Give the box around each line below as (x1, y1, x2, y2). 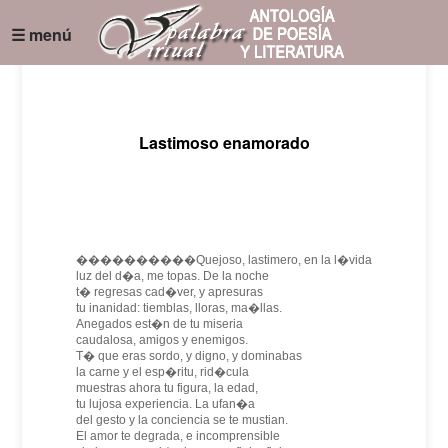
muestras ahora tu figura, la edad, (76, 381, 258, 395)
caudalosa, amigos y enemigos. (76, 333, 248, 347)
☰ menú (11, 23, 73, 46)
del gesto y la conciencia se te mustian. (76, 413, 288, 427)
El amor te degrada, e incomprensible (76, 429, 280, 443)
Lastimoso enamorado (138, 131, 310, 154)
